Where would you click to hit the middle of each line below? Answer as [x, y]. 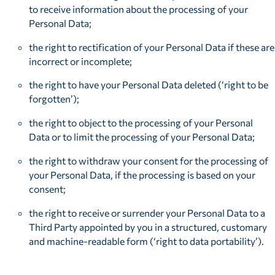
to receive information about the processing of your [139, 9]
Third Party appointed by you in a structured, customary [148, 227]
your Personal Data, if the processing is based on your [142, 174]
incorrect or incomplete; [81, 61]
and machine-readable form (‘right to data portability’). [147, 241]
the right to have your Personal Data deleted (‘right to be [149, 85]
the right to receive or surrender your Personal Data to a [147, 212]
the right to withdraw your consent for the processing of [149, 160]
